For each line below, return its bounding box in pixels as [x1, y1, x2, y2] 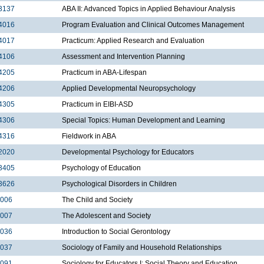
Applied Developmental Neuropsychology [62, 84, 196, 93]
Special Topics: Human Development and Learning [62, 116, 225, 125]
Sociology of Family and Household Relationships [62, 243, 222, 252]
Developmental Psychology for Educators [62, 148, 194, 157]
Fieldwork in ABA [62, 132, 116, 141]
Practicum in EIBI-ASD [62, 100, 133, 109]
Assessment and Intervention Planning [62, 52, 185, 61]
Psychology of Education [62, 164, 141, 173]
